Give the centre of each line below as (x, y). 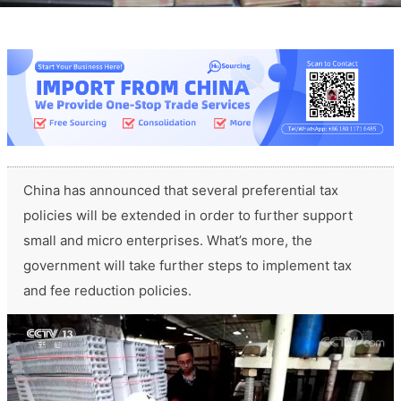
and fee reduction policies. (109, 291)
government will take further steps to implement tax (188, 266)
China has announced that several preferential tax (181, 191)
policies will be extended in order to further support (188, 216)
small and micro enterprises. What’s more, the (168, 241)
